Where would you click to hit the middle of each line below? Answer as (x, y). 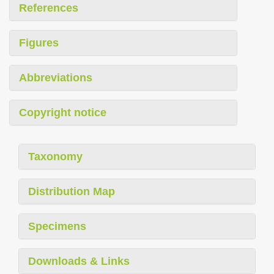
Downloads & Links (79, 261)
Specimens (57, 227)
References (49, 8)
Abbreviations (56, 78)
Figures (39, 43)
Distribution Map (72, 192)
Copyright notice (63, 113)
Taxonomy (55, 157)
